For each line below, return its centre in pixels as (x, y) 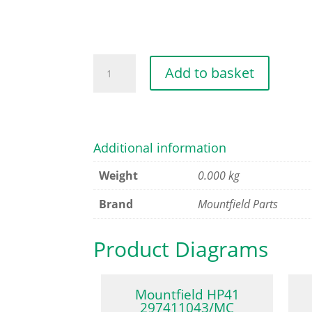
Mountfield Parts (238, 204)
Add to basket (209, 73)
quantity (115, 138)
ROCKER (114, 62)
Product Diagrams (181, 249)
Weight (119, 175)
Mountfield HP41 (187, 295)
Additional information (160, 147)
